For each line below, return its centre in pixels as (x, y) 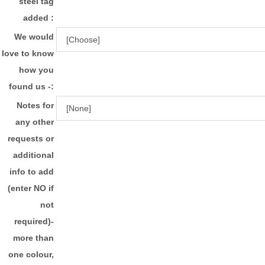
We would (34, 36)
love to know (28, 53)
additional (33, 155)
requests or (31, 138)
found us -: (31, 86)
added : (38, 17)
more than (33, 237)
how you (36, 70)
